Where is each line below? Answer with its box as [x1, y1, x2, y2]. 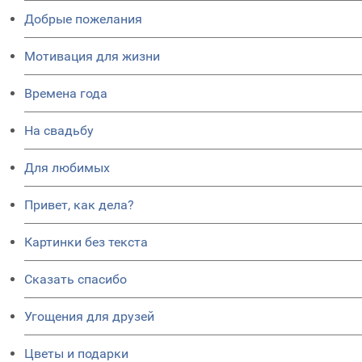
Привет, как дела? [24, 196, 134, 213]
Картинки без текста [24, 234, 148, 250]
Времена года [24, 85, 107, 101]
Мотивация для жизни [24, 48, 160, 64]
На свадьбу [24, 122, 94, 138]
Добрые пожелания [24, 11, 142, 27]
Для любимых [24, 159, 110, 175]
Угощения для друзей [24, 308, 154, 324]
